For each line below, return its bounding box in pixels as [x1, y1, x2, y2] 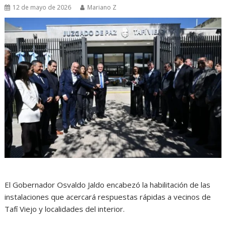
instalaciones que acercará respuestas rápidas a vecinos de [5, 192, 211, 202]
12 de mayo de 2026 [13, 3, 72, 12]
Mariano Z [87, 3, 117, 12]
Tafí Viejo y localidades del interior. [5, 204, 125, 214]
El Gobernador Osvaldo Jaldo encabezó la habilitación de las [5, 180, 211, 190]
